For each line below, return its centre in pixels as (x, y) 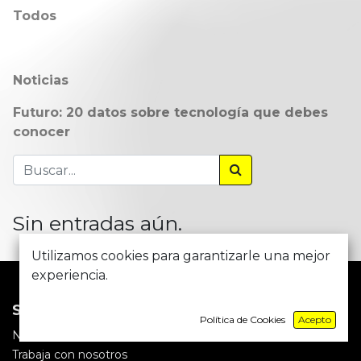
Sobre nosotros (71, 310)
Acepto (315, 320)
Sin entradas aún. (97, 223)
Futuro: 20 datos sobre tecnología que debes (170, 112)
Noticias (41, 80)
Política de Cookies (243, 320)
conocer (41, 132)
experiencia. (70, 275)
